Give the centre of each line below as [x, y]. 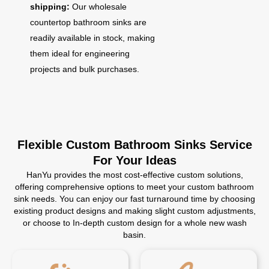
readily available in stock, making [92, 38]
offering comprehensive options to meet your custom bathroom [134, 187]
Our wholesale [99, 7]
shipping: [51, 7]
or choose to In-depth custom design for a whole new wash [134, 223]
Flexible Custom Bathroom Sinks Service [134, 145]
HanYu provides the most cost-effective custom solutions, [134, 175]
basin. [134, 235]
